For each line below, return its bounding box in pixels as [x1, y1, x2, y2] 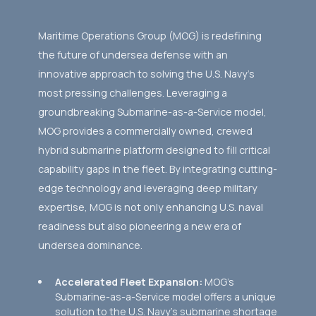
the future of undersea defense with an [37, 47, 228, 61]
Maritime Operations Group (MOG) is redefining [37, 28, 262, 42]
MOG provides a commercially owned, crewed [37, 123, 253, 138]
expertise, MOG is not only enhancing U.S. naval [37, 200, 263, 214]
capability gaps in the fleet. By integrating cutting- [37, 162, 277, 176]
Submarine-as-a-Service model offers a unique [55, 290, 276, 304]
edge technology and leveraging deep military [37, 181, 257, 195]
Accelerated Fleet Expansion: [55, 275, 203, 289]
